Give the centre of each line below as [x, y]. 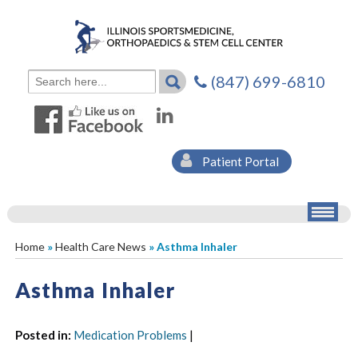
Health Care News [100, 246]
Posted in [41, 334]
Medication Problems [130, 334]
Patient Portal [239, 161]
